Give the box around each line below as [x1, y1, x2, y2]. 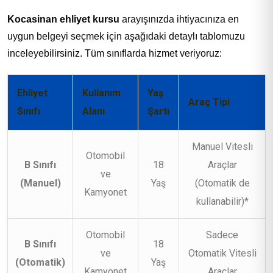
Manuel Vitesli [191, 140, 253, 152]
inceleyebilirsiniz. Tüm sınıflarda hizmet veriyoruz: [7, 48, 222, 58]
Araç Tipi [188, 96, 230, 108]
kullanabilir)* [196, 195, 249, 207]
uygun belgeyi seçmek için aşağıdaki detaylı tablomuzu [7, 30, 245, 41]
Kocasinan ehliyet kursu [7, 13, 119, 24]
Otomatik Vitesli [188, 247, 257, 259]
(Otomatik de [194, 177, 250, 189]
